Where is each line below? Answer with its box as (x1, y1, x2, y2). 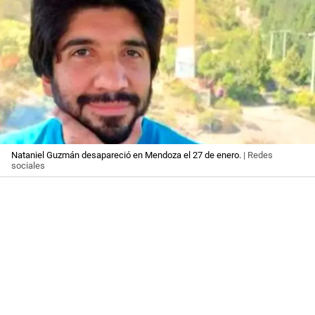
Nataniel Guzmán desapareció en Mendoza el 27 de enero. (11, 150, 241, 161)
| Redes (241, 150, 273, 161)
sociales (11, 160, 45, 172)
